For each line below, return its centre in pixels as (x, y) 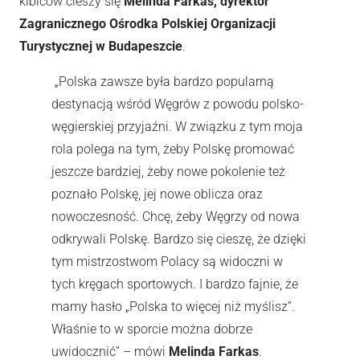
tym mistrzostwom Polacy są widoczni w (167, 261)
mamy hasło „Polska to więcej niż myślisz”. (173, 306)
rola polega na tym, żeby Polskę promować (173, 149)
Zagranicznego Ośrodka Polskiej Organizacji (147, 23)
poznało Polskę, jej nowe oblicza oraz (157, 194)
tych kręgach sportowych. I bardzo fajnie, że (175, 284)
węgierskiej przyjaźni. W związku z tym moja (177, 126)
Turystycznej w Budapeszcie (101, 46)
